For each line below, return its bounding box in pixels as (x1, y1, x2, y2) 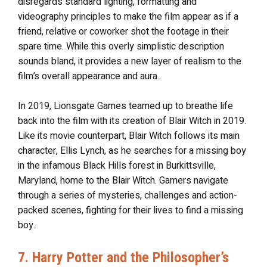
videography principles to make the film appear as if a (18, 10, 238, 24)
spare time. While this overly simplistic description (18, 39, 224, 54)
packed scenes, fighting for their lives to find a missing (18, 203, 243, 218)
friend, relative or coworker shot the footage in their (18, 24, 229, 39)
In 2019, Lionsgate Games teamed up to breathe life (18, 99, 233, 113)
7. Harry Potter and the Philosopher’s (18, 249, 229, 266)
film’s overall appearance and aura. (18, 69, 159, 83)
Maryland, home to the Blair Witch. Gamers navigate (18, 173, 228, 188)
